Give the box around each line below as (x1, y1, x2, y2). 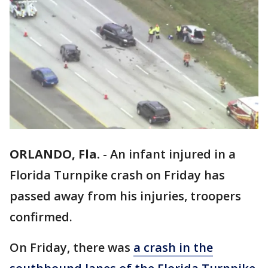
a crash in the (133, 239, 213, 256)
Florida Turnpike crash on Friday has (10, 167, 225, 184)
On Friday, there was (10, 239, 133, 256)
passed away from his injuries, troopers (10, 188, 241, 205)
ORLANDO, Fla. (10, 146, 100, 163)
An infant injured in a (110, 146, 236, 163)
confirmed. (10, 209, 72, 226)
